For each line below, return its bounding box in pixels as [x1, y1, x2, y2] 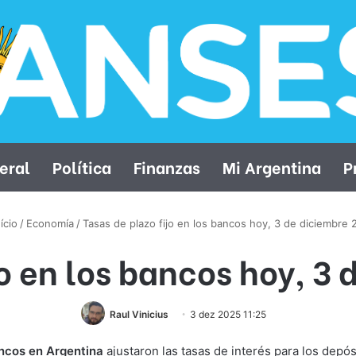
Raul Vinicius [109, 308, 168, 320]
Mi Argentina [222, 154, 321, 178]
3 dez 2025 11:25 [189, 308, 266, 320]
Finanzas [133, 154, 200, 178]
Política [52, 154, 111, 178]
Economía [26, 216, 74, 230]
